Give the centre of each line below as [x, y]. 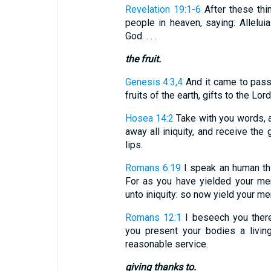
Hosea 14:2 [149, 118]
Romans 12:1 [153, 217]
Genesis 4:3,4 [154, 82]
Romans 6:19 [153, 168]
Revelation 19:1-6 [163, 9]
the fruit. [143, 59]
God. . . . [141, 36]
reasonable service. [166, 244]
